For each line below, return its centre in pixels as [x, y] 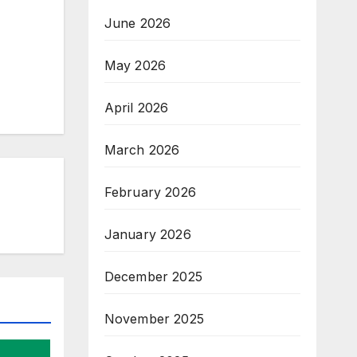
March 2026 [142, 150]
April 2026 [136, 108]
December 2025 [153, 277]
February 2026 [150, 192]
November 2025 [154, 319]
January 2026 [147, 234]
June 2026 [137, 23]
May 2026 [135, 65]
